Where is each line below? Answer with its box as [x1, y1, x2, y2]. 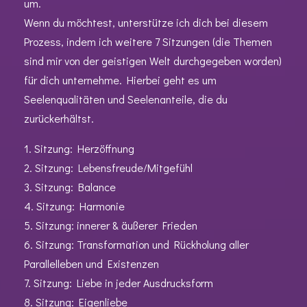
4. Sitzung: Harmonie [24, 198, 125, 213]
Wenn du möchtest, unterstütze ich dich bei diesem [24, 14, 268, 29]
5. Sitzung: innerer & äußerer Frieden [24, 217, 197, 232]
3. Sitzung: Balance [24, 179, 116, 194]
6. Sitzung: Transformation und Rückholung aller [24, 236, 249, 251]
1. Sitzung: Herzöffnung [24, 140, 134, 156]
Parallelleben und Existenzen [24, 256, 159, 271]
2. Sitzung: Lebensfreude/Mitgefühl [24, 160, 193, 175]
